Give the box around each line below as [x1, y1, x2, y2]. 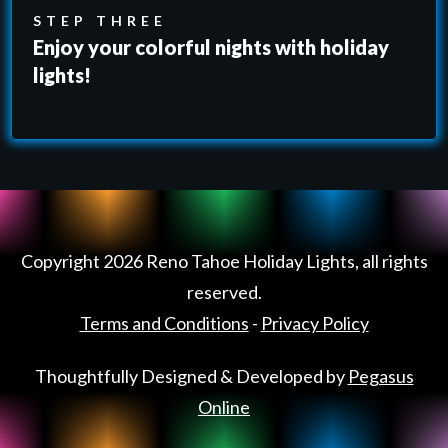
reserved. [186, 281, 262, 303]
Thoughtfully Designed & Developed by [34, 365, 348, 387]
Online [198, 396, 250, 418]
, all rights [354, 250, 428, 272]
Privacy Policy [260, 312, 369, 334]
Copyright [20, 250, 103, 272]
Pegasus [347, 365, 414, 387]
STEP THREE [33, 11, 167, 29]
